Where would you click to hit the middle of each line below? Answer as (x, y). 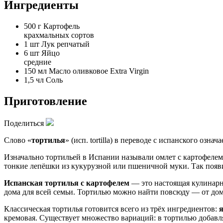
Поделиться (24, 123)
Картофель (61, 26)
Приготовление (46, 101)
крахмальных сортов (59, 35)
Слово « (18, 140)
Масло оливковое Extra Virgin (99, 71)
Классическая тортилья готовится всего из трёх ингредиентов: (111, 209)
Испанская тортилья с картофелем (67, 183)
